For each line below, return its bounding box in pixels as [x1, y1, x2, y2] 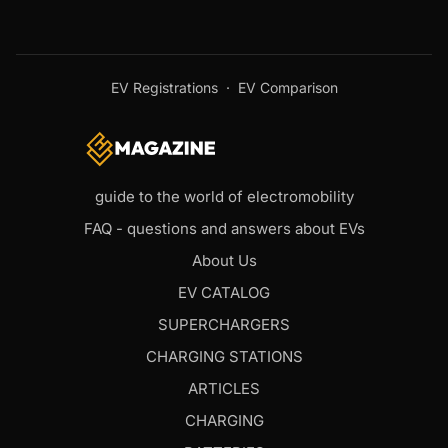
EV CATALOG [178, 282, 270, 302]
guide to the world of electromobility [94, 186, 354, 206]
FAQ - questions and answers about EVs [83, 218, 365, 238]
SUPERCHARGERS [158, 314, 290, 334]
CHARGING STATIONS [145, 346, 303, 366]
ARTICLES [188, 378, 260, 398]
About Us [191, 250, 257, 270]
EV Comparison [237, 78, 338, 96]
